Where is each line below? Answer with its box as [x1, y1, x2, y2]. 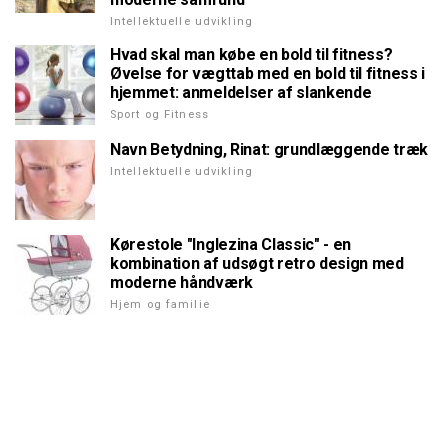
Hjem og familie [110, 298, 210, 312]
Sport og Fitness [110, 108, 209, 122]
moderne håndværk [110, 273, 253, 293]
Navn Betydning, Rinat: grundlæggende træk [110, 140, 428, 160]
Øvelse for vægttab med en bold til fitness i [110, 64, 425, 84]
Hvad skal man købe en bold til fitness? [110, 45, 393, 65]
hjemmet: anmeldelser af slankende [110, 83, 372, 103]
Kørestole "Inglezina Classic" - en [110, 235, 352, 255]
